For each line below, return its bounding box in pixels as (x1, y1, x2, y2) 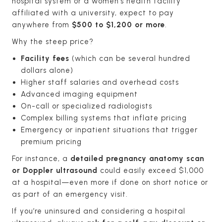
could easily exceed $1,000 (98, 166, 204, 175)
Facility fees (21, 54, 69, 63)
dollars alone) (21, 65, 73, 75)
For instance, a (12, 154, 70, 163)
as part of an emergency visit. (12, 189, 128, 199)
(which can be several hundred (69, 54, 190, 63)
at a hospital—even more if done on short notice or (12, 177, 208, 187)
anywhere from (12, 20, 72, 29)
